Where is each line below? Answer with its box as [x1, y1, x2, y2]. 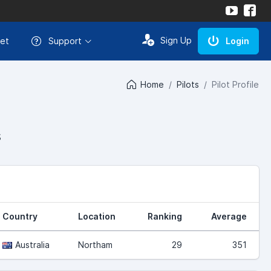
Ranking [148, 211, 182, 221]
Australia [15, 239, 50, 250]
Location [78, 211, 116, 221]
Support [48, 36, 82, 46]
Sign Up [160, 35, 192, 45]
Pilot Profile [212, 79, 259, 90]
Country [2, 211, 38, 221]
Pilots [177, 79, 199, 90]
